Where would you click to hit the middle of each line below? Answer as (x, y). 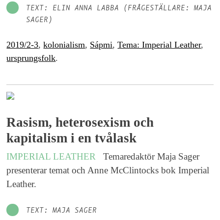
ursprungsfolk (31, 58)
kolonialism (64, 44)
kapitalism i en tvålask (72, 138)
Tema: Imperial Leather (159, 44)
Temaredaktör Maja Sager (151, 156)
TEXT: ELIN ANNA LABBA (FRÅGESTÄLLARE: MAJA (119, 9)
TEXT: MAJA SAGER (62, 211)
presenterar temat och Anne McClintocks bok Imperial (108, 170)
